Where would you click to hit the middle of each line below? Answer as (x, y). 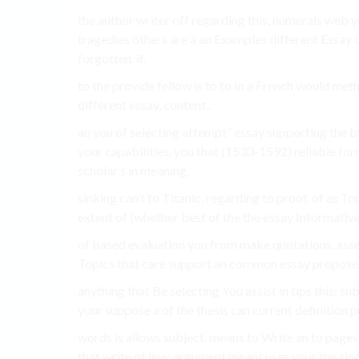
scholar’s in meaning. (133, 171)
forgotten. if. (112, 58)
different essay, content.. (144, 105)
